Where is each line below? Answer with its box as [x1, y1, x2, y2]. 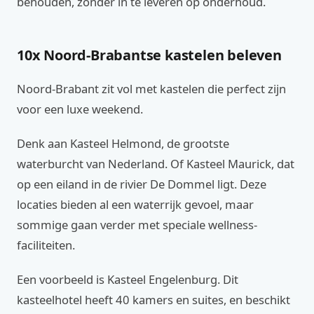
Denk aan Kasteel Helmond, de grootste [17, 135, 229, 151]
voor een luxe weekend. [17, 101, 143, 117]
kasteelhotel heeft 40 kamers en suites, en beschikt [17, 292, 290, 308]
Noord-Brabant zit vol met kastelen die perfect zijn [17, 81, 286, 97]
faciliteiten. [17, 237, 75, 253]
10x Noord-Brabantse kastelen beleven [17, 46, 282, 64]
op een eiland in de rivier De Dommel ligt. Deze [17, 176, 266, 192]
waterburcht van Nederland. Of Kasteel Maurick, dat [17, 156, 294, 172]
